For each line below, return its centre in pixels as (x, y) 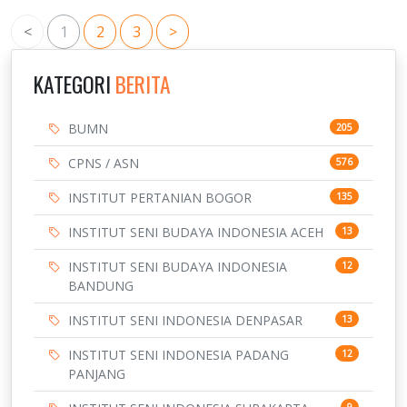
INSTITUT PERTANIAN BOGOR (160, 198)
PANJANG (97, 374)
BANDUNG (101, 286)
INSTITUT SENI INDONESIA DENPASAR (185, 321)
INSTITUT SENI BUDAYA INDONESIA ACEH (196, 233)
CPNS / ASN (104, 164)
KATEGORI (74, 84)
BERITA (143, 84)
